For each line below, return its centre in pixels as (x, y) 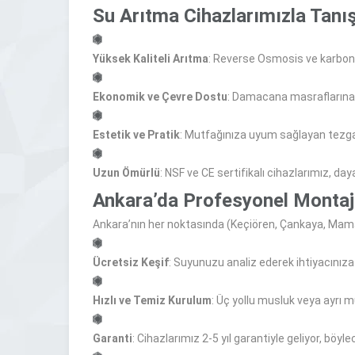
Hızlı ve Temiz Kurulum (152, 300)
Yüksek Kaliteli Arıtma (151, 59)
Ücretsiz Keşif (131, 262)
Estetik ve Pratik (136, 135)
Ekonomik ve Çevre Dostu (160, 97)
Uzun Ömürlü (126, 173)
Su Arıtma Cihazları (176, 16)
